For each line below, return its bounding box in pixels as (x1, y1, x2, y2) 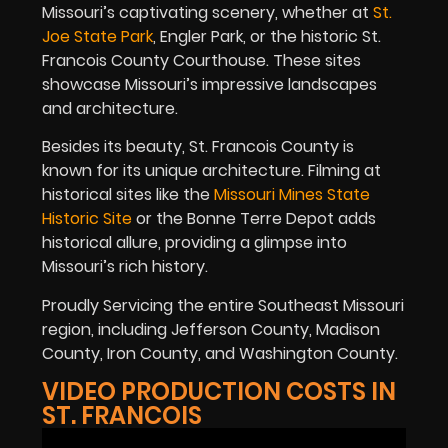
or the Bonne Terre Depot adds (132, 207, 376, 231)
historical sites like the (42, 183, 214, 207)
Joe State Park (42, 24, 153, 48)
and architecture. (42, 96, 178, 120)
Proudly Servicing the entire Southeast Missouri (42, 293, 404, 317)
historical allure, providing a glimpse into (42, 231, 347, 255)
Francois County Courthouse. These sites (42, 48, 361, 72)
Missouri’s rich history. (42, 255, 208, 279)
